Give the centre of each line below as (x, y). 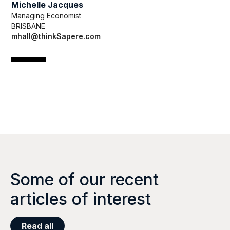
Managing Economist (46, 16)
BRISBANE (28, 26)
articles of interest (81, 199)
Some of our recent (84, 180)
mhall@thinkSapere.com (56, 36)
